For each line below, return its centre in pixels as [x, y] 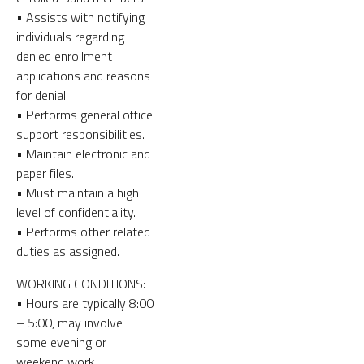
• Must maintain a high [78, 192]
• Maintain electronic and [83, 153]
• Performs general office [84, 114]
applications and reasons [83, 75]
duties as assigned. [68, 251]
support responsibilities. [80, 134]
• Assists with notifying [80, 17]
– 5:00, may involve [69, 322]
